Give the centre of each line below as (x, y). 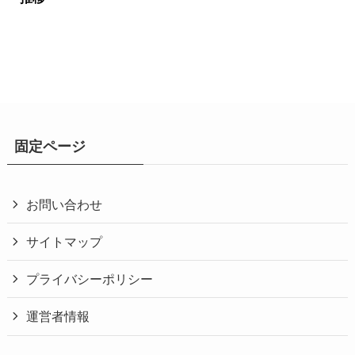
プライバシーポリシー (90, 279)
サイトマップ (65, 242)
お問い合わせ (65, 204)
